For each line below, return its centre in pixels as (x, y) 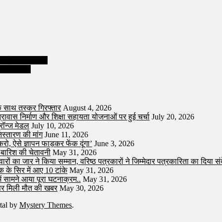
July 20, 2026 (173, 117)
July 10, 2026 (53, 126)
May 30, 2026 (82, 188)
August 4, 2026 (87, 108)
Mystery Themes (46, 205)
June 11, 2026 (66, 135)
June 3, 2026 (114, 144)
